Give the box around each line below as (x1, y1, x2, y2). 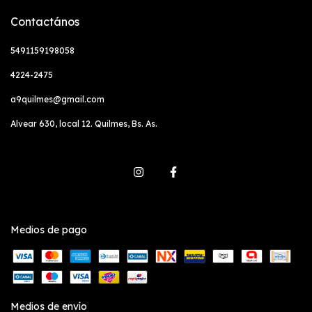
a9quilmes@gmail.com (10, 94, 104, 104)
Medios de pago (10, 223, 87, 236)
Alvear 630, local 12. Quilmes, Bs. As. (10, 118, 157, 129)
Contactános (10, 15, 79, 29)
